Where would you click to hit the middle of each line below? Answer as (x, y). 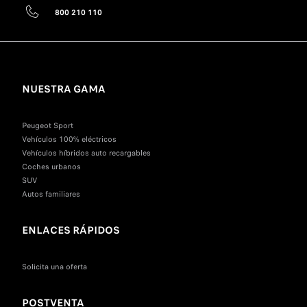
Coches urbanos (51, 167)
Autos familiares (51, 194)
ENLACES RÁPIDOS (71, 231)
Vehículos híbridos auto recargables (86, 153)
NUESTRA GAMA (64, 89)
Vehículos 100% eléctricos (69, 139)
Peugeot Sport (48, 126)
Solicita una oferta (54, 267)
